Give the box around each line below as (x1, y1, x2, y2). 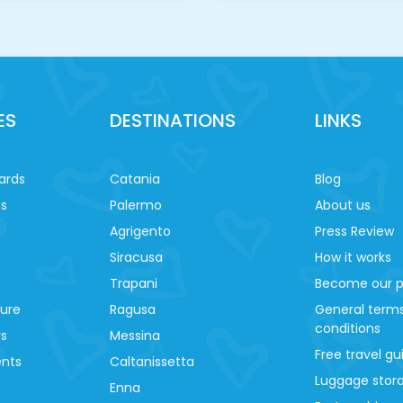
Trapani (110, 273, 157, 292)
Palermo (110, 195, 162, 214)
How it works (315, 247, 391, 266)
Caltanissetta (110, 352, 194, 371)
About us (315, 195, 371, 214)
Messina (110, 326, 160, 345)
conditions (315, 318, 381, 337)
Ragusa (110, 300, 156, 318)
